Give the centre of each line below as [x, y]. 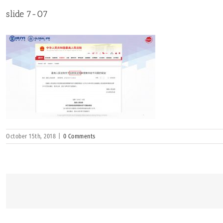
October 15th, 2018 [31, 136]
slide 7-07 [27, 14]
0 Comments [79, 136]
